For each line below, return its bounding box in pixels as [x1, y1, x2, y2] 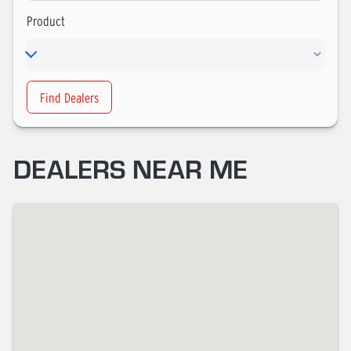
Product [27, 13, 65, 29]
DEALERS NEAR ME [13, 150, 248, 186]
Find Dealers [40, 89, 99, 105]
